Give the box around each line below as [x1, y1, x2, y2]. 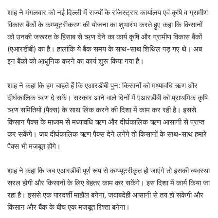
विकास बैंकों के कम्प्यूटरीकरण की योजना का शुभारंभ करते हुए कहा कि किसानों [7, 20, 202, 30]
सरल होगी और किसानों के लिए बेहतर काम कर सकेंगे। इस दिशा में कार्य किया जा [7, 178, 210, 188]
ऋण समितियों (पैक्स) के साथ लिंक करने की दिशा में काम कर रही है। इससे [7, 105, 196, 115]
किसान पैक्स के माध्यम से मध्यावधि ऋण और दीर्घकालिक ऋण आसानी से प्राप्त [7, 117, 204, 127]
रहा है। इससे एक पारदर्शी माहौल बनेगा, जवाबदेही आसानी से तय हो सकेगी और [7, 190, 203, 200]
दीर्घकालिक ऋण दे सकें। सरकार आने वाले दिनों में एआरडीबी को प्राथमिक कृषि [7, 93, 208, 103]
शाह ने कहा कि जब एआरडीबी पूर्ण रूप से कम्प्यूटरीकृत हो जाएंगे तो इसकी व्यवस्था [7, 166, 210, 176]
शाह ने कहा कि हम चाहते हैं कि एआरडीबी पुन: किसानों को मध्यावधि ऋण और [7, 81, 198, 91]
